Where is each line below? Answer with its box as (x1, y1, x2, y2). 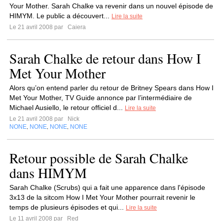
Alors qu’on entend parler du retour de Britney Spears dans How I (9, 84, 214, 92)
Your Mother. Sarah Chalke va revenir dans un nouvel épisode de (9, 2, 213, 10)
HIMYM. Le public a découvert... (9, 12, 111, 20)
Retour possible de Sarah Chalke (9, 148, 188, 167)
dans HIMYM (9, 163, 87, 182)
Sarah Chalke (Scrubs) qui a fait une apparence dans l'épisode (9, 184, 205, 191)
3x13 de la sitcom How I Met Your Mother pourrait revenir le (9, 193, 195, 201)
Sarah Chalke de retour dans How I (9, 49, 201, 68)
